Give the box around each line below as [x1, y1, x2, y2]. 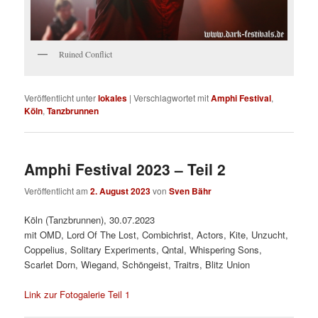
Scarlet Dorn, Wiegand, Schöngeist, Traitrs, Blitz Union [24, 258, 251, 272]
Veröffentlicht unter [24, 91, 97, 104]
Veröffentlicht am [24, 185, 91, 197]
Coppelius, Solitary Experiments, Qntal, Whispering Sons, [24, 243, 263, 257]
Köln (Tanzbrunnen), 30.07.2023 [24, 213, 155, 227]
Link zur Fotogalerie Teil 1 [24, 287, 131, 302]
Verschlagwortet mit [133, 91, 209, 104]
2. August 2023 [90, 185, 151, 198]
